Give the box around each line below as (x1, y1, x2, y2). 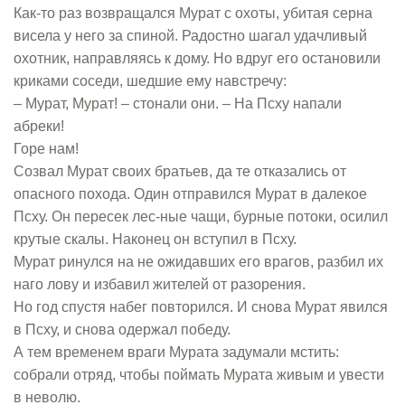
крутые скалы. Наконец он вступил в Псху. (14, 231, 297, 247)
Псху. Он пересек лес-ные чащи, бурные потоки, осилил (14, 209, 388, 224)
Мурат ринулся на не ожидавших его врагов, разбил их (14, 254, 383, 269)
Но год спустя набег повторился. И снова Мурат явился (14, 299, 388, 315)
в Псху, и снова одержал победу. (14, 322, 231, 337)
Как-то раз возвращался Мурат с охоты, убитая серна (14, 5, 372, 21)
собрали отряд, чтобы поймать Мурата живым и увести (14, 367, 384, 382)
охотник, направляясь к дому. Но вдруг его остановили (14, 51, 381, 66)
